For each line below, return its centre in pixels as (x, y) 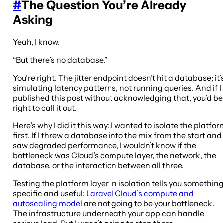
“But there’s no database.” (60, 60)
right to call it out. (45, 108)
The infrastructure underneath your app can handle (109, 213)
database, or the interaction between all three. (98, 166)
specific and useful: (50, 193)
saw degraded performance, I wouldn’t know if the (105, 146)
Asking (33, 20)
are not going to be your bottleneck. (148, 203)
